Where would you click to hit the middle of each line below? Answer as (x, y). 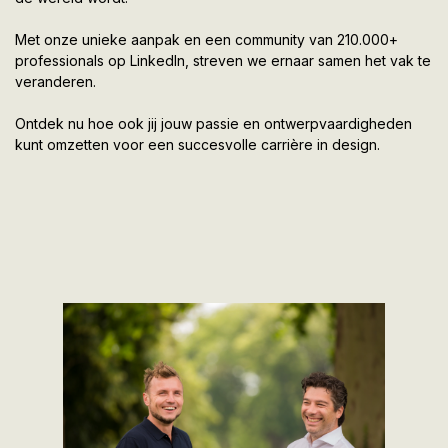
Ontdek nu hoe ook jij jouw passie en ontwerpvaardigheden (213, 123)
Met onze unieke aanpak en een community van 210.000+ (206, 39)
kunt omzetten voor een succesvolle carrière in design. (197, 144)
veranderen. (55, 81)
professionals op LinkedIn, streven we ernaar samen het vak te (223, 60)
